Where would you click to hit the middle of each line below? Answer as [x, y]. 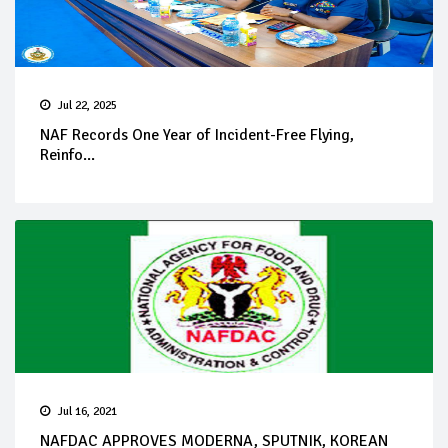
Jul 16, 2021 [87, 411]
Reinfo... [67, 154]
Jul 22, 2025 [87, 105]
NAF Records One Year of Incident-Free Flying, [197, 134]
